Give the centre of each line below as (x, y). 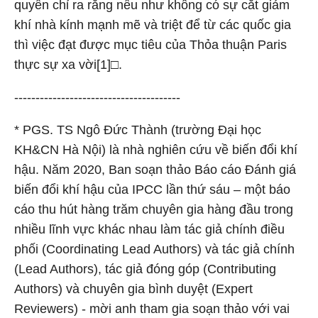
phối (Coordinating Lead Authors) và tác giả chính (154, 249)
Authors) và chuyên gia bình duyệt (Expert (133, 289)
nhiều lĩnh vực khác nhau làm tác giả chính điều (149, 229)
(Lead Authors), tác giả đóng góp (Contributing (145, 269)
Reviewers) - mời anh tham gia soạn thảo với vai (152, 308)
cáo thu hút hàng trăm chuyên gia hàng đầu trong (154, 209)
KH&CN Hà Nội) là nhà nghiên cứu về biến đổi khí (156, 149)
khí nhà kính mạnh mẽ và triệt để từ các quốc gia (153, 24)
